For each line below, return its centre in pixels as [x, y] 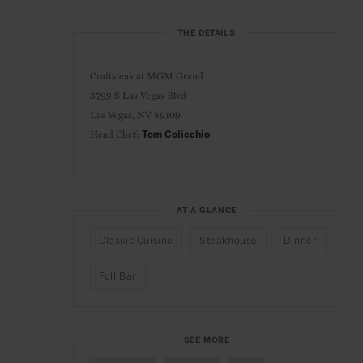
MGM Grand [175, 76]
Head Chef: [116, 134]
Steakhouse [228, 241]
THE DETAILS [207, 34]
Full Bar [118, 277]
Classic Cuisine [136, 241]
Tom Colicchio [176, 135]
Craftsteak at [118, 76]
